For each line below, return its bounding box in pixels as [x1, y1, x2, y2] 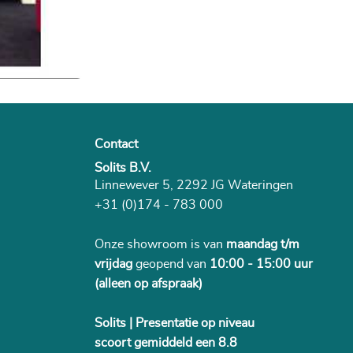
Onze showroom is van [94, 238, 226, 251]
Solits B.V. [94, 162, 151, 175]
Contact [94, 138, 138, 151]
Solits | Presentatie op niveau [94, 317, 255, 330]
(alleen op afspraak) [94, 277, 203, 291]
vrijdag [94, 258, 132, 271]
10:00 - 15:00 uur [209, 258, 313, 271]
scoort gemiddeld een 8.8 [94, 336, 237, 350]
